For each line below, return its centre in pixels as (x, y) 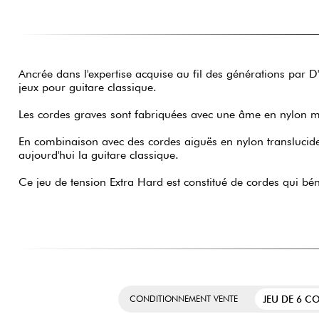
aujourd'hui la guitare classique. (98, 155)
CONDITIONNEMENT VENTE (184, 299)
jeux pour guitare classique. (87, 88)
